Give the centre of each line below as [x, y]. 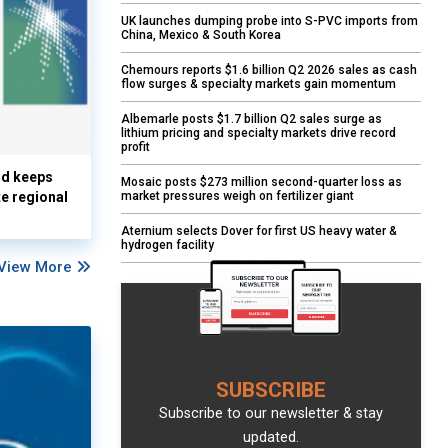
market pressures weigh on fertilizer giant [237, 196]
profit [135, 147]
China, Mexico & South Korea [201, 35]
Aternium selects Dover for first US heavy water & [259, 231]
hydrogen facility [167, 245]
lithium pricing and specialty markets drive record [258, 133]
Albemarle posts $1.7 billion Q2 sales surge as [251, 119]
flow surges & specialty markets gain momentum [258, 84]
